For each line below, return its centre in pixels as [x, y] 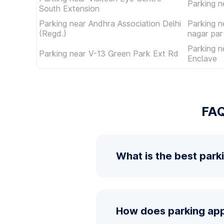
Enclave [202, 58]
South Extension [69, 8]
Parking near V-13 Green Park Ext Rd [109, 53]
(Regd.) [53, 33]
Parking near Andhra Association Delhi [110, 23]
